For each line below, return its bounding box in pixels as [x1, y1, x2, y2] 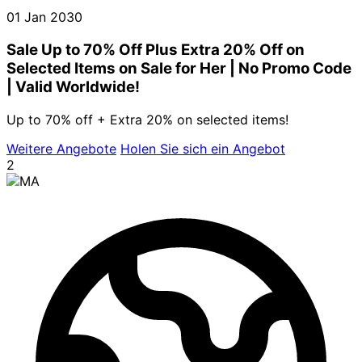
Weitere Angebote [6, 140, 116, 157]
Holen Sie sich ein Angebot [120, 140, 285, 157]
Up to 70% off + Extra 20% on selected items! [6, 111, 288, 128]
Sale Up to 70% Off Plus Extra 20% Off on [6, 40, 305, 59]
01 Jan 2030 [6, 9, 82, 26]
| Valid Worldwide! [6, 77, 140, 96]
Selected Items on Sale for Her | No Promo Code [6, 58, 351, 78]
